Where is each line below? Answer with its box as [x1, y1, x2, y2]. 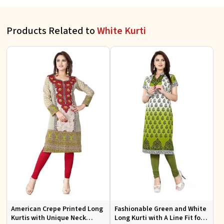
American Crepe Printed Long [11, 203, 103, 214]
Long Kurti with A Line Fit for [114, 212, 203, 223]
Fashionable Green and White [114, 203, 206, 214]
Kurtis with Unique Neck [11, 212, 86, 223]
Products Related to [6, 24, 97, 38]
